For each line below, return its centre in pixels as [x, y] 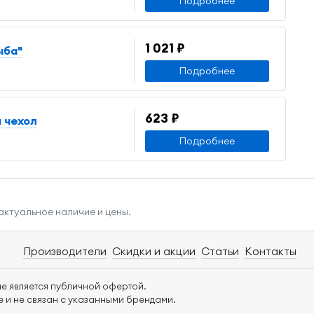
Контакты [271, 251]
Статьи [220, 251]
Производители [65, 251]
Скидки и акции [154, 251]
